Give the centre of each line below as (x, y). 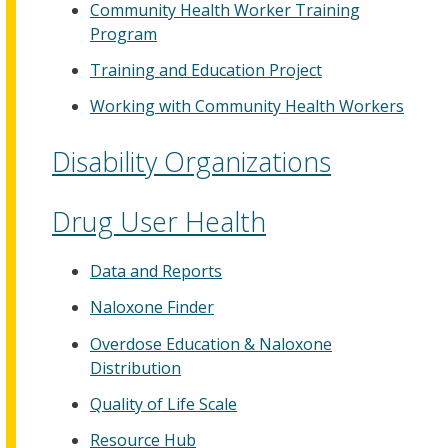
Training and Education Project (206, 69)
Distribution (135, 367)
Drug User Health (159, 221)
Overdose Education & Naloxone (211, 343)
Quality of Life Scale (163, 403)
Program (123, 33)
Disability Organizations (191, 161)
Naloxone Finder (152, 307)
